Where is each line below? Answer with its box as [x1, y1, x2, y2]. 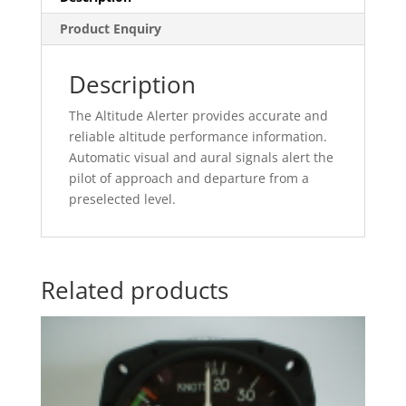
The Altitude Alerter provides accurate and [68, 106, 328, 124]
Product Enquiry [59, 19, 161, 37]
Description [68, 67, 196, 101]
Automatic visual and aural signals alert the [68, 148, 333, 166]
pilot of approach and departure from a [68, 169, 309, 187]
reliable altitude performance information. [68, 127, 327, 145]
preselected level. [68, 189, 176, 208]
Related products [40, 273, 228, 306]
